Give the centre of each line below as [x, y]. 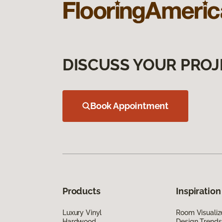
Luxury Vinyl [82, 212]
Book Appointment [130, 106]
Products [82, 191]
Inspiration [198, 191]
